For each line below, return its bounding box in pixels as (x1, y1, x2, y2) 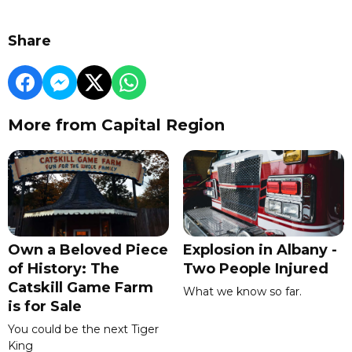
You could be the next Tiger (8, 321, 159, 336)
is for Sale (8, 297, 82, 315)
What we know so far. (182, 284, 302, 299)
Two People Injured (182, 259, 328, 277)
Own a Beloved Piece (8, 240, 168, 258)
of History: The (8, 259, 119, 277)
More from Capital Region (8, 115, 225, 135)
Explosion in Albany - (182, 240, 337, 258)
